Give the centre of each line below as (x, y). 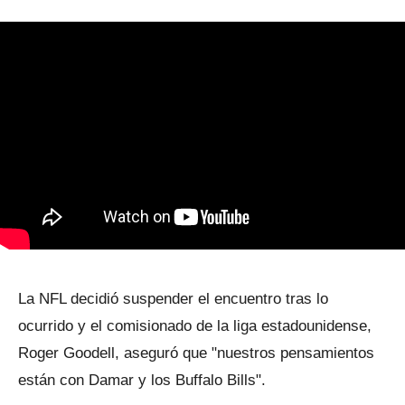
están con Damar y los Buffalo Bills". (142, 380)
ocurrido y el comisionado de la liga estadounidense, (195, 325)
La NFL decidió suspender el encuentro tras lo (173, 298)
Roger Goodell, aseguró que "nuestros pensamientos (196, 353)
